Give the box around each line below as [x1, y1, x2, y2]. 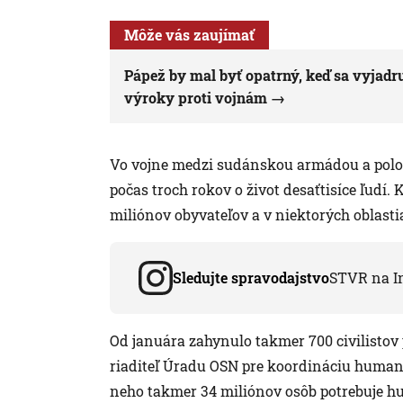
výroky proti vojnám [124, 87, 267, 107]
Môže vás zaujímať [124, 24, 255, 44]
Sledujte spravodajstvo [173, 267, 329, 287]
